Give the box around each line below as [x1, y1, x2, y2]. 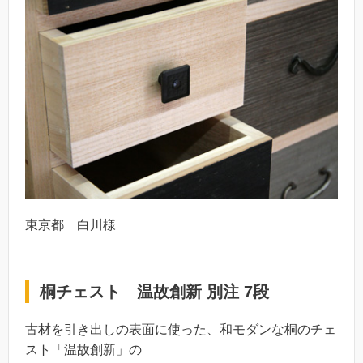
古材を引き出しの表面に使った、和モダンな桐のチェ [25, 322, 336, 336]
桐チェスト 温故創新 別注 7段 [40, 282, 269, 301]
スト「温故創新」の [25, 342, 142, 357]
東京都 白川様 [25, 217, 116, 232]
